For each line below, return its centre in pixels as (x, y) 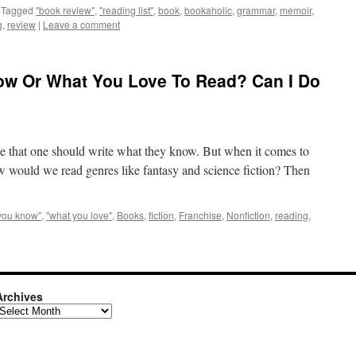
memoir (296, 10)
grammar (256, 10)
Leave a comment (81, 24)
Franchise (200, 215)
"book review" (65, 10)
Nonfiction (248, 215)
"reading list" (126, 10)
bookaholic (208, 10)
